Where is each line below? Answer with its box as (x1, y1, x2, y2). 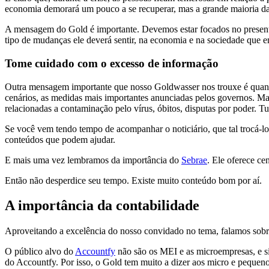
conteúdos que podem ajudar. (5, 134, 115, 145)
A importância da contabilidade (5, 198, 199, 214)
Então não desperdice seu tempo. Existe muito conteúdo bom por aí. (5, 175, 262, 186)
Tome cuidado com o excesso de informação (5, 56, 219, 70)
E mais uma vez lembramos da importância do (5, 154, 181, 165)
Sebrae (181, 154, 207, 165)
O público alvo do (5, 246, 75, 257)
